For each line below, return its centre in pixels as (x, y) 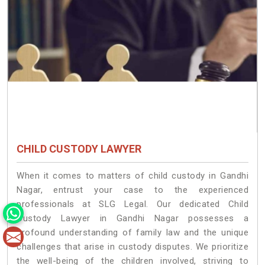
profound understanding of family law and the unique (132, 232)
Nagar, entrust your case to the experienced (132, 190)
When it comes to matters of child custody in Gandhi (132, 175)
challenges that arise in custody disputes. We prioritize (132, 246)
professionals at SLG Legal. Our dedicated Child (132, 204)
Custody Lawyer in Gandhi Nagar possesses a (132, 218)
